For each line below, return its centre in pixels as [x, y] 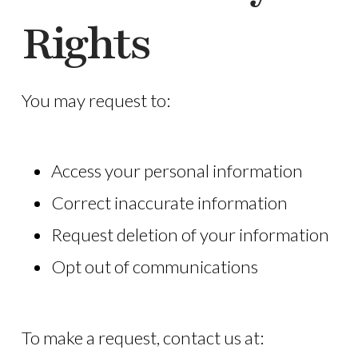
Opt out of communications [154, 267]
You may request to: [95, 101]
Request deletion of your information [190, 235]
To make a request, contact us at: [142, 337]
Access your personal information [177, 171]
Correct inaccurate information [169, 203]
